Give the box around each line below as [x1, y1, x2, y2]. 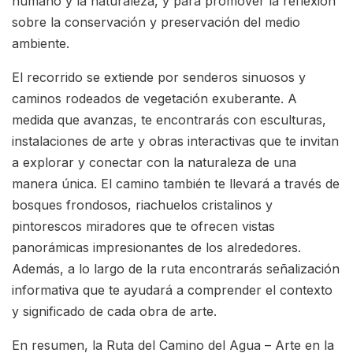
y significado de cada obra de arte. [12, 303, 217, 320]
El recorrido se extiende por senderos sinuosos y [12, 69, 306, 86]
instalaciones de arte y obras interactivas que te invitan [12, 133, 339, 150]
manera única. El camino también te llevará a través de [12, 176, 340, 192]
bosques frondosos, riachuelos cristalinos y [12, 197, 273, 214]
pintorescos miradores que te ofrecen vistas [12, 218, 275, 235]
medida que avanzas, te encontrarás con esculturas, [12, 112, 326, 128]
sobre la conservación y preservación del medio [12, 14, 300, 31]
